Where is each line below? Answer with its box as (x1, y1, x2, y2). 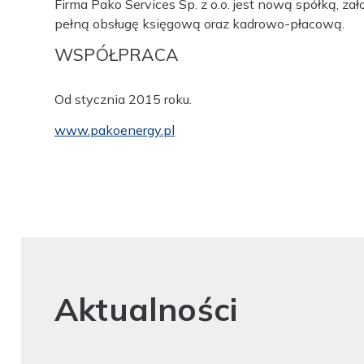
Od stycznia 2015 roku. (54, 90, 192, 107)
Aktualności (54, 289, 238, 330)
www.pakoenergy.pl (54, 121, 175, 138)
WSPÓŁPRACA (54, 43, 178, 65)
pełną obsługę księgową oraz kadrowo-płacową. (54, 15, 344, 32)
